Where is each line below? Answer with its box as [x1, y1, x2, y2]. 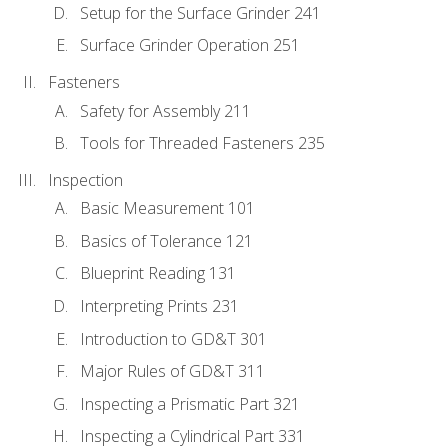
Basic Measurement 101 [80, 197, 255, 220]
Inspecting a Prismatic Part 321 [80, 392, 300, 415]
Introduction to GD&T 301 [80, 327, 267, 350]
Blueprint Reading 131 [80, 262, 236, 285]
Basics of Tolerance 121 [80, 229, 253, 252]
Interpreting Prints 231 [80, 294, 239, 317]
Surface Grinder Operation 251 [80, 34, 300, 57]
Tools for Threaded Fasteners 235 [80, 132, 325, 155]
